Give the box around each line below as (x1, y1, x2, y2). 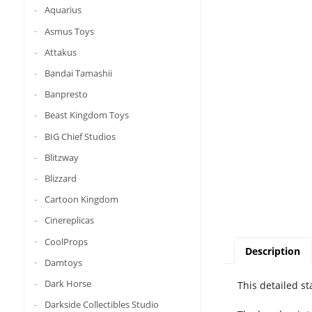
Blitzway (44, 150, 79, 164)
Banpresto (44, 87, 88, 100)
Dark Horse (44, 276, 91, 290)
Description (244, 244, 300, 258)
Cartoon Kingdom (44, 192, 118, 205)
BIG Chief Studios (44, 130, 116, 143)
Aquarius (44, 3, 81, 17)
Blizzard (44, 171, 77, 185)
